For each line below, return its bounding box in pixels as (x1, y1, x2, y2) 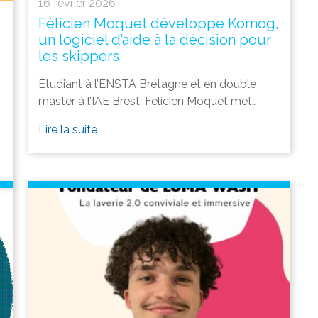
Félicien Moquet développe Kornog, (38, 15, 279, 33)
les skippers (38, 48, 119, 65)
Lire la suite (38, 123, 97, 137)
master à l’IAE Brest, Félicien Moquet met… (38, 94, 257, 109)
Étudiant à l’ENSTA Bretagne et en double (38, 77, 256, 92)
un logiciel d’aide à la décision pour (38, 31, 271, 49)
